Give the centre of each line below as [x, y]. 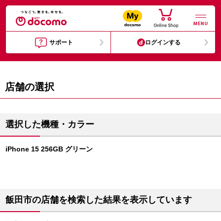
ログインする [163, 42]
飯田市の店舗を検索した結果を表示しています [99, 200]
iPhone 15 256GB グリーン [49, 149]
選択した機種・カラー [50, 124]
